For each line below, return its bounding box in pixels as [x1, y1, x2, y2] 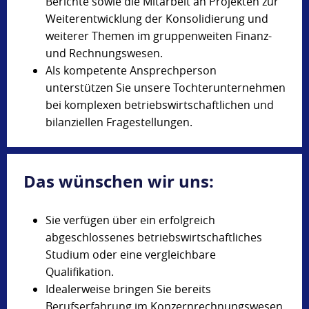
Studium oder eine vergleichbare [46, 247, 216, 263]
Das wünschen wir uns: [23, 170, 214, 194]
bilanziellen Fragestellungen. [46, 114, 192, 130]
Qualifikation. [46, 264, 114, 280]
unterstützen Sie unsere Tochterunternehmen [46, 79, 286, 95]
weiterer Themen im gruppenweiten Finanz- [46, 28, 272, 43]
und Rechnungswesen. [46, 45, 163, 61]
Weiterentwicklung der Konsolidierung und [46, 10, 268, 26]
